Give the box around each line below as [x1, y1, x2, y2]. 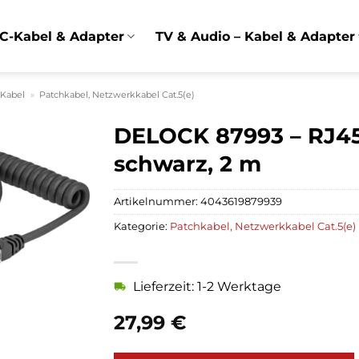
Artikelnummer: [113, 195, 200, 208]
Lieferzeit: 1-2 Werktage [132, 279, 281, 295]
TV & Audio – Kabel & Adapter [155, 28, 356, 44]
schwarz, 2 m [113, 151, 261, 177]
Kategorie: [113, 220, 170, 232]
